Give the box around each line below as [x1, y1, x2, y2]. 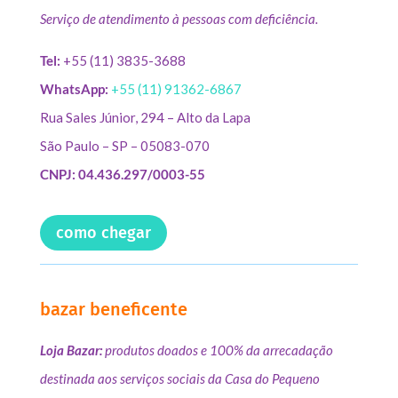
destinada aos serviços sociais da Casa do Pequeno [39, 370, 320, 387]
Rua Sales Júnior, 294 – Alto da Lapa [39, 108, 251, 125]
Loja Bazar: [39, 342, 105, 359]
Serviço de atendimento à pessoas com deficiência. [39, 10, 318, 27]
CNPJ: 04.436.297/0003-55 [39, 165, 205, 182]
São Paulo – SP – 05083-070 [39, 137, 210, 154]
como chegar [55, 222, 151, 243]
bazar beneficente [39, 298, 187, 321]
